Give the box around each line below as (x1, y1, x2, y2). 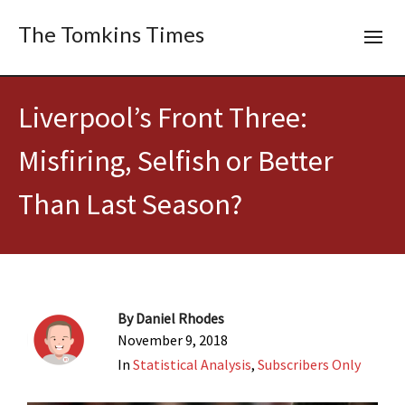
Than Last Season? (18, 186, 242, 222)
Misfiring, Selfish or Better (18, 143, 334, 179)
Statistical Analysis (133, 355, 251, 373)
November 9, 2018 (118, 331, 228, 349)
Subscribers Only (258, 355, 361, 373)
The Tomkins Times (18, 21, 204, 47)
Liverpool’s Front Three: (18, 99, 307, 136)
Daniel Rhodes (136, 309, 224, 327)
